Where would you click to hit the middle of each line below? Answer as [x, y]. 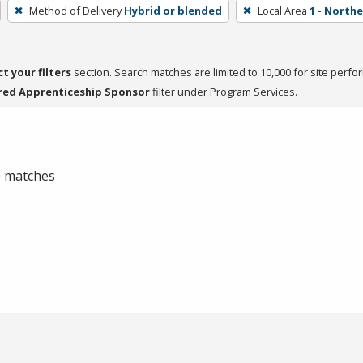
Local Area [282, 10]
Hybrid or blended [173, 10]
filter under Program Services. [224, 91]
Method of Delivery [75, 10]
